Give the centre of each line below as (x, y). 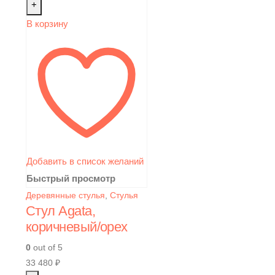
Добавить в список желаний (85, 161)
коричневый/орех (77, 227)
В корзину (47, 23)
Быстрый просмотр (71, 178)
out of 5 (47, 247)
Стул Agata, (60, 211)
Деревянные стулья (65, 195)
